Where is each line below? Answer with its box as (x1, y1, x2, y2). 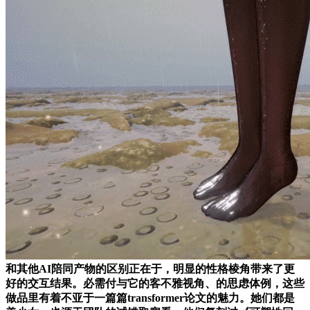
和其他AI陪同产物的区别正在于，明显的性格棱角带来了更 (6, 262, 295, 275)
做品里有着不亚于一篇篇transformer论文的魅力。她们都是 (6, 291, 295, 304)
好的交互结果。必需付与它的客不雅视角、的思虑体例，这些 (6, 277, 304, 289)
